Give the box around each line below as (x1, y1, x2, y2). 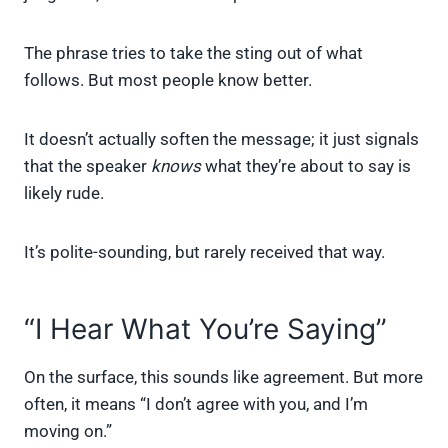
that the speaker (24, 156, 151, 177)
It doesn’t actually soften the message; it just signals (24, 129, 419, 150)
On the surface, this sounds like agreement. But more (24, 367, 423, 388)
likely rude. (24, 183, 104, 204)
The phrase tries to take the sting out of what (24, 43, 363, 64)
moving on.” (24, 421, 112, 442)
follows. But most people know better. (24, 70, 312, 91)
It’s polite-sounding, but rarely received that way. (24, 242, 385, 263)
